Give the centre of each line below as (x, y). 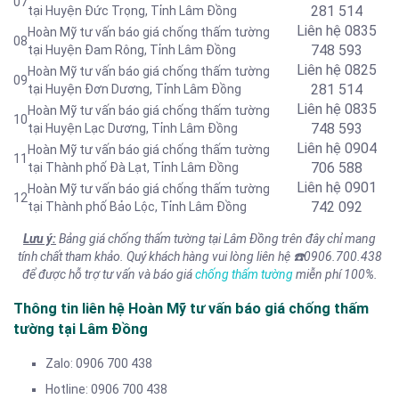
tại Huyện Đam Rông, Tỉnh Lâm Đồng (132, 50)
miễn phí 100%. (335, 275)
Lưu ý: (40, 239)
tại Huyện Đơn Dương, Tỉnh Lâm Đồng (134, 90)
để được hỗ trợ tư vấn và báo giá (108, 275)
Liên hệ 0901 (336, 188)
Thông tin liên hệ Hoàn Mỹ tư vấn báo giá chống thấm (191, 308)
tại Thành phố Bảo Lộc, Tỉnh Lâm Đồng (137, 207)
